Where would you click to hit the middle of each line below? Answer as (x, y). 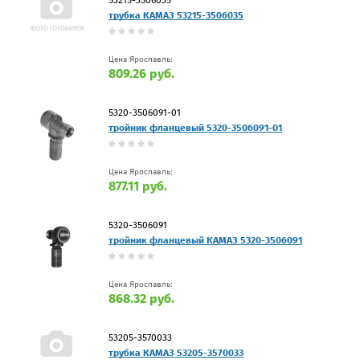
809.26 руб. (141, 73)
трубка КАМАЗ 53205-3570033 (176, 352)
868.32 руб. (141, 298)
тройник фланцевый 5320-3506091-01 (195, 127)
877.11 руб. (138, 186)
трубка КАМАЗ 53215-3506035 (176, 15)
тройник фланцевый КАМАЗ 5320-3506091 (205, 240)
